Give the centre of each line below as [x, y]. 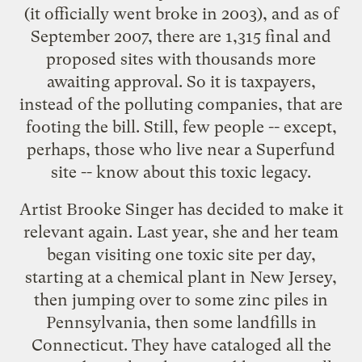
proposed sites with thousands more [181, 59]
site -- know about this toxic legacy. [181, 172]
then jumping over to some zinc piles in [181, 299]
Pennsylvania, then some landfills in [181, 322]
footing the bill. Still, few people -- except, [181, 126]
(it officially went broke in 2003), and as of [181, 13]
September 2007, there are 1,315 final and [181, 36]
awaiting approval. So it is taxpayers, [181, 81]
